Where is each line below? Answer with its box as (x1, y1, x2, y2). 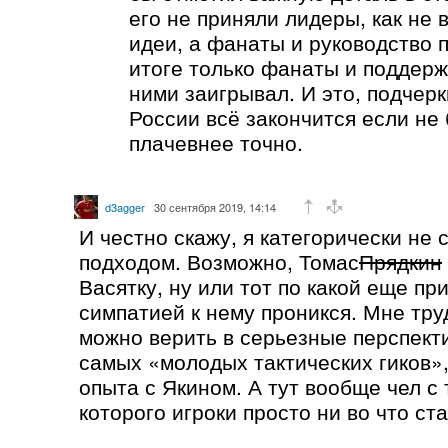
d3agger (105, 198, 145, 215)
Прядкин (359, 245, 442, 276)
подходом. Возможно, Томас (79, 245, 359, 276)
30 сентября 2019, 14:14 (154, 198, 276, 215)
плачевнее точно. (129, 126, 303, 157)
